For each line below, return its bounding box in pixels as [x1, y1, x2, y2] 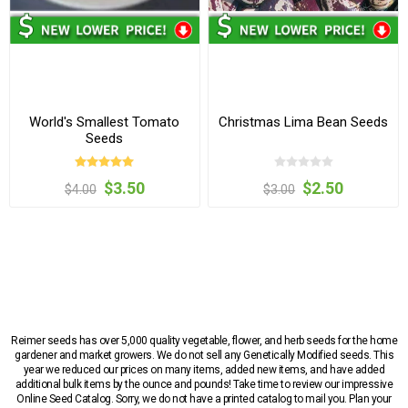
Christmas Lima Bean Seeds [219, 113, 389, 130]
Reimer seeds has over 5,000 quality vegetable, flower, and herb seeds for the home [11, 334, 397, 348]
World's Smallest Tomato [29, 113, 180, 130]
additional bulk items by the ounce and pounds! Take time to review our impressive [15, 378, 393, 392]
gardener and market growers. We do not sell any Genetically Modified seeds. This [15, 349, 393, 362]
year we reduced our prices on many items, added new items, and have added [23, 363, 385, 377]
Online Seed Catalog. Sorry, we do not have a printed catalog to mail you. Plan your [16, 393, 392, 406]
